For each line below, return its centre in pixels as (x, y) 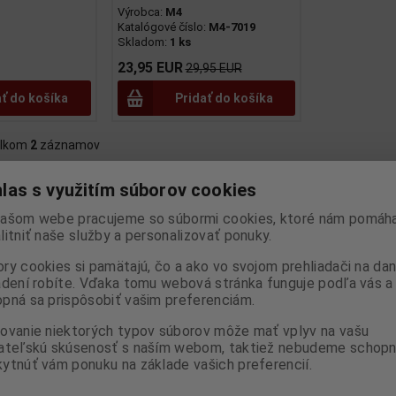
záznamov (69, 145)
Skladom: (143, 42)
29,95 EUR (213, 69)
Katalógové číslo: (163, 27)
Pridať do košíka (224, 99)
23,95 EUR (150, 68)
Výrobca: (141, 12)
